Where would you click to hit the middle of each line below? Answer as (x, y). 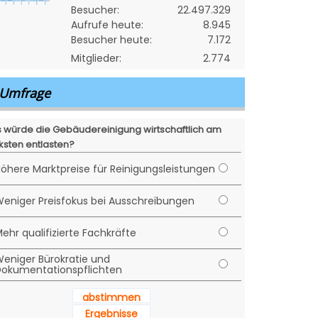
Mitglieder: (96, 58)
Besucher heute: (111, 40)
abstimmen (111, 297)
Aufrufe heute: (107, 25)
